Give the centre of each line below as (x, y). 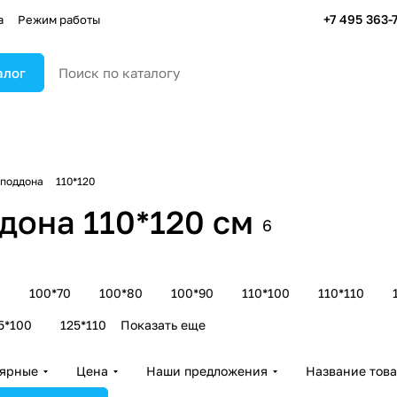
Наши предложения (207, 371)
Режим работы (59, 19)
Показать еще (163, 325)
